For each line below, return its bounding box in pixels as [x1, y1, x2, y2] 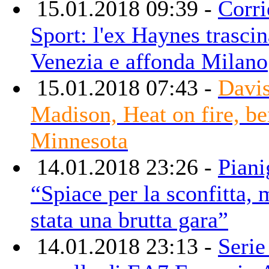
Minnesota [31, 127, 128, 153]
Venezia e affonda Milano [31, 48, 268, 74]
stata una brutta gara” [31, 207, 228, 232]
